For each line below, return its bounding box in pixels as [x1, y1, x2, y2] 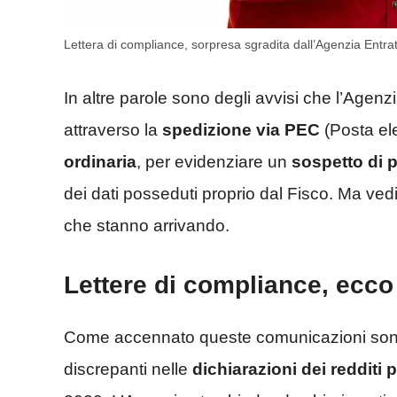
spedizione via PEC [162, 120, 320, 139]
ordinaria [64, 152, 136, 171]
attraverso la [64, 120, 162, 139]
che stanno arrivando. [64, 215, 230, 235]
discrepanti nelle [64, 360, 192, 379]
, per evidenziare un [136, 152, 287, 171]
